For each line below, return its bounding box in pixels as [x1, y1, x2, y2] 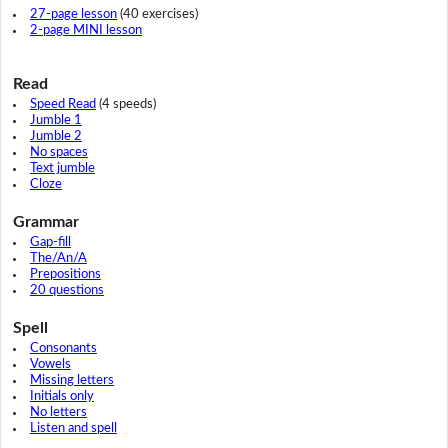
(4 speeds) [95, 98, 156, 112]
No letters [29, 406, 87, 420]
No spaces [29, 146, 88, 160]
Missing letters [29, 374, 114, 388]
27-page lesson [29, 8, 117, 22]
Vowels [29, 358, 71, 372]
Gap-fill [29, 236, 71, 250]
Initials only [29, 390, 94, 404]
